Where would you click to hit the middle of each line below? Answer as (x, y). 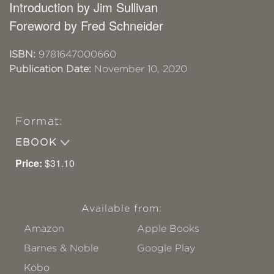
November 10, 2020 (139, 68)
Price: (29, 163)
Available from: (122, 208)
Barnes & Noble (61, 248)
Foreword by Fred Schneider (86, 25)
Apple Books (168, 228)
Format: (39, 121)
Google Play (166, 248)
